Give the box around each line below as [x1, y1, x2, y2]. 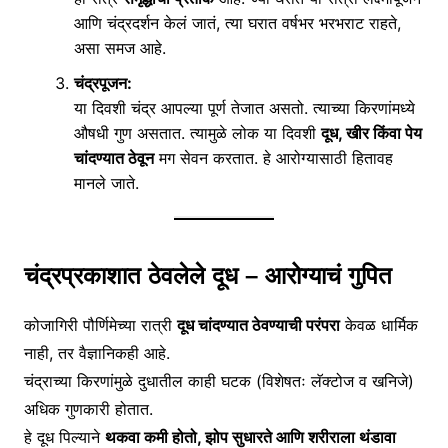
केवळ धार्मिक [339, 315, 418, 335]
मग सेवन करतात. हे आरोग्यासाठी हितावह [153, 148, 393, 168]
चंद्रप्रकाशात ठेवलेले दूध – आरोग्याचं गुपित [23, 262, 392, 289]
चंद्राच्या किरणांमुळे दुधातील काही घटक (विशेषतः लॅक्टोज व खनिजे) [23, 371, 414, 391]
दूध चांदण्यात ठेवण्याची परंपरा [176, 315, 340, 335]
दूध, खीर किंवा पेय [320, 123, 422, 143]
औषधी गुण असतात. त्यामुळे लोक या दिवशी [73, 123, 321, 143]
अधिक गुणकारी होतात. [23, 399, 153, 419]
